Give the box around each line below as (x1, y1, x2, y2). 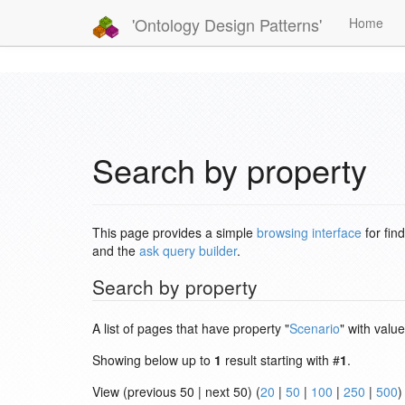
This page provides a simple (92, 223, 257, 241)
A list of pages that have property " (92, 319, 289, 337)
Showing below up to (92, 351, 214, 369)
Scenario (289, 319, 340, 337)
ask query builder (139, 241, 237, 259)
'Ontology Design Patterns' (127, 12, 322, 36)
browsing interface (257, 223, 362, 241)
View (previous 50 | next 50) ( (205, 382, 260, 400)
